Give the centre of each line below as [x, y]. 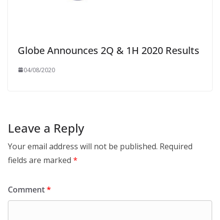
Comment [27, 189]
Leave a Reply [46, 128]
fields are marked [41, 160]
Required [176, 146]
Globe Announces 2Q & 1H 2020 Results [109, 50]
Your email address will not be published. [83, 146]
